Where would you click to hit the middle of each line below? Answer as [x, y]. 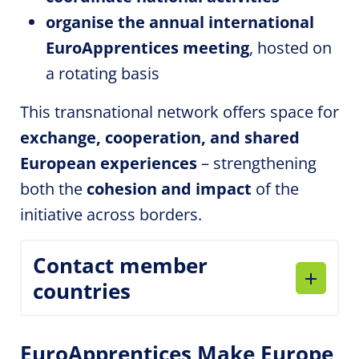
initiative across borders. [111, 214]
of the [275, 189]
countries [82, 291]
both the [53, 189]
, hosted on [290, 48]
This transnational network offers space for [179, 112]
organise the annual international [180, 22]
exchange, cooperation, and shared [160, 137]
